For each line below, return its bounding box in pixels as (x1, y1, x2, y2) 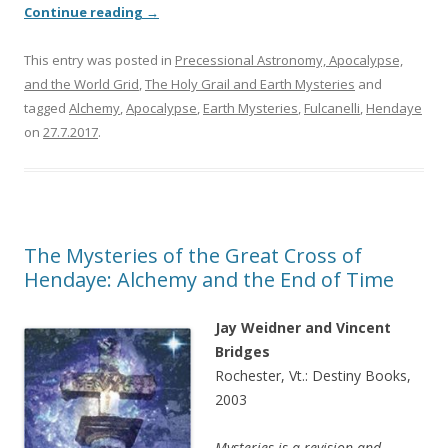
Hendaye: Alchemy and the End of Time (24, 266, 394, 294)
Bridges (215, 342, 270, 362)
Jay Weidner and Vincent (215, 318, 391, 338)
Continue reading (24, 3, 146, 22)
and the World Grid (24, 75, 139, 94)
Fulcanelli (304, 99, 360, 118)
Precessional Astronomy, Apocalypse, (175, 51, 403, 70)
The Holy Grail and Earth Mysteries (145, 75, 355, 94)
